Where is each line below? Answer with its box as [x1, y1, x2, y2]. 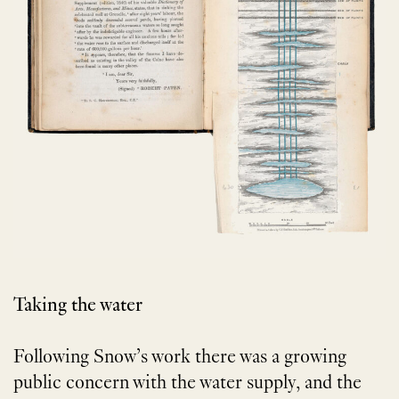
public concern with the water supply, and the [13, 374, 362, 395]
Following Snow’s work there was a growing [13, 348, 346, 369]
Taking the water [13, 297, 142, 317]
